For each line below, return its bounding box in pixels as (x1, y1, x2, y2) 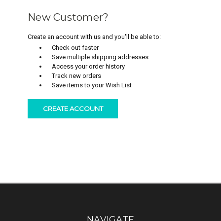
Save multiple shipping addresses (52, 53, 149, 61)
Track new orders (52, 72, 102, 79)
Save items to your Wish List (52, 81, 132, 89)
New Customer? (28, 11, 109, 23)
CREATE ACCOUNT (42, 105, 103, 113)
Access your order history (52, 62, 125, 70)
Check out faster (52, 43, 99, 51)
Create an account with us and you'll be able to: (28, 33, 161, 40)
